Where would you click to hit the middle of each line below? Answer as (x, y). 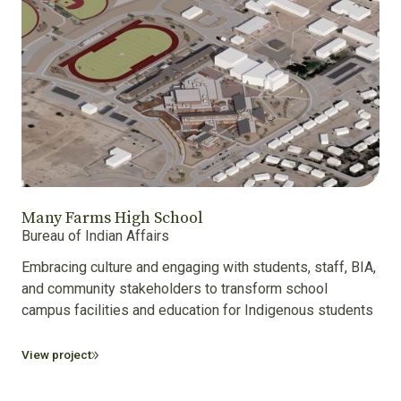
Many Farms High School (112, 218)
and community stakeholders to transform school (175, 289)
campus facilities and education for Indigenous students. (199, 311)
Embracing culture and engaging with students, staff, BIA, (199, 268)
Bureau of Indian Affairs (95, 236)
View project (56, 355)
